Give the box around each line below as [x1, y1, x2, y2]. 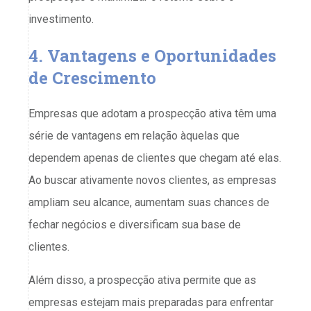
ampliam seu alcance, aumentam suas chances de [28, 196, 269, 210]
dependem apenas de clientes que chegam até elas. [28, 151, 281, 165]
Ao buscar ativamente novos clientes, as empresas [28, 174, 276, 187]
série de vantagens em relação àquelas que [28, 129, 239, 143]
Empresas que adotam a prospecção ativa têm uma [28, 107, 276, 121]
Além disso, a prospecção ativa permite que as [28, 274, 256, 287]
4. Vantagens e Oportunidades [28, 44, 276, 67]
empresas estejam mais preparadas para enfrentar [28, 296, 274, 310]
